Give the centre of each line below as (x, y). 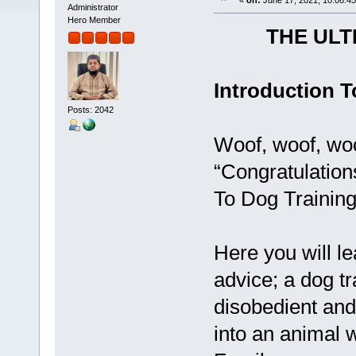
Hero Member (94, 20)
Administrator (93, 8)
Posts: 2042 (90, 109)
